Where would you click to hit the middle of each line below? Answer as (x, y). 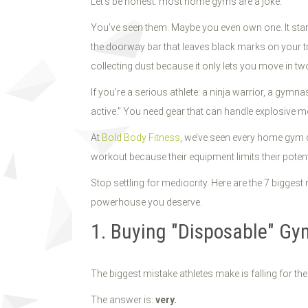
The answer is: (123, 300)
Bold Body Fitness (141, 137)
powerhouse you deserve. (146, 202)
